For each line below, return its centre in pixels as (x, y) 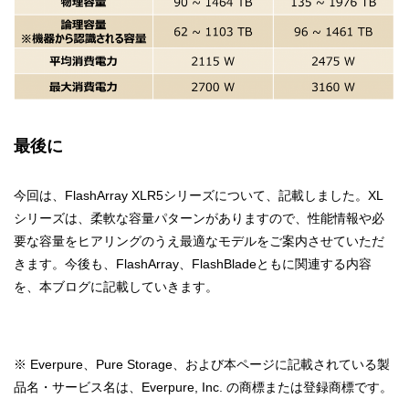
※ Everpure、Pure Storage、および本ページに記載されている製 (202, 364)
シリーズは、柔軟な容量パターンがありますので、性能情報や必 (199, 218)
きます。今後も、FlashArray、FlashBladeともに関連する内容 (193, 263)
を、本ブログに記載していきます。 (116, 286)
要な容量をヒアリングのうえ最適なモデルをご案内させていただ (199, 241)
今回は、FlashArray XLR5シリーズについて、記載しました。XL (199, 195)
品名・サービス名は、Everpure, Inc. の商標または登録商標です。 (203, 387)
